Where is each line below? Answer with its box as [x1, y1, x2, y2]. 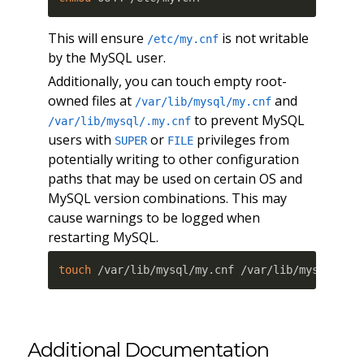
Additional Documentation [27, 338, 269, 362]
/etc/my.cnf [146, 32, 219, 45]
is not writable [218, 28, 309, 47]
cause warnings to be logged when [47, 208, 260, 227]
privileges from [193, 130, 289, 149]
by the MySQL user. [47, 48, 166, 67]
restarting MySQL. [47, 227, 158, 246]
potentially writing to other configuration [47, 149, 299, 168]
